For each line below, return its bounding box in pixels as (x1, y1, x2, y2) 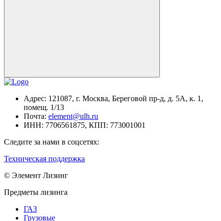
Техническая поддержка (4, 154, 85, 163)
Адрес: (24, 94, 46, 103)
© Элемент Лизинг (4, 171, 68, 180)
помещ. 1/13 (24, 103, 64, 112)
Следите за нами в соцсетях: (4, 138, 99, 147)
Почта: (24, 112, 48, 121)
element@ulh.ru (48, 112, 98, 121)
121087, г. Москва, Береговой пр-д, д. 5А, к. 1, (46, 94, 203, 103)
